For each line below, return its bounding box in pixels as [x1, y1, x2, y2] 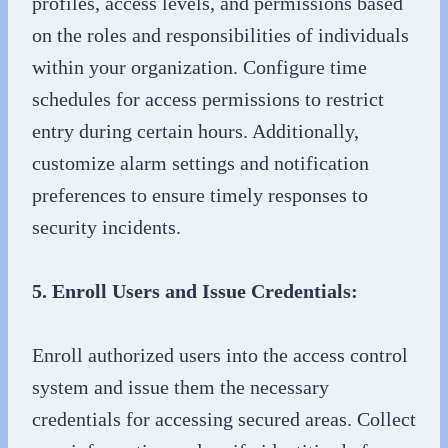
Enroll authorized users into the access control [32, 343, 408, 366]
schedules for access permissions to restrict [32, 87, 384, 110]
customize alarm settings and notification [32, 151, 369, 174]
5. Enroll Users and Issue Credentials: [32, 279, 358, 302]
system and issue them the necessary [32, 375, 329, 398]
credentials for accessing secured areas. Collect [32, 407, 416, 430]
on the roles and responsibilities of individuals [32, 23, 409, 46]
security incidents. [32, 215, 181, 238]
